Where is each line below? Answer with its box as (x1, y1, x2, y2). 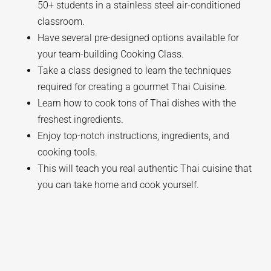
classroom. (38, 16, 85, 27)
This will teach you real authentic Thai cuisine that (38, 163, 252, 174)
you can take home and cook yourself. (38, 179, 200, 191)
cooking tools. (38, 146, 98, 158)
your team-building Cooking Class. (38, 48, 184, 60)
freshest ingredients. (38, 114, 124, 125)
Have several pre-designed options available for (38, 32, 240, 44)
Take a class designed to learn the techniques (38, 65, 232, 76)
